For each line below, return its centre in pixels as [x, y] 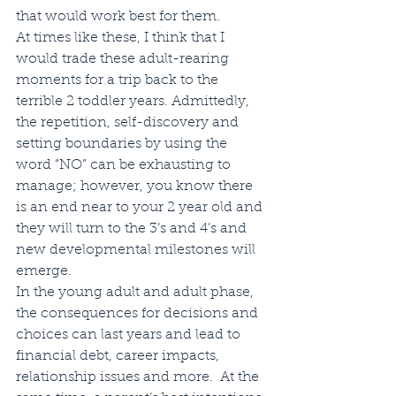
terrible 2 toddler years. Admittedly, [134, 101]
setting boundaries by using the [123, 144]
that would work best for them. [118, 16]
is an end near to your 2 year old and [141, 207]
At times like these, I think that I [122, 38]
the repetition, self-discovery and [129, 122]
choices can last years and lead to [130, 335]
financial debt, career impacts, [119, 356]
